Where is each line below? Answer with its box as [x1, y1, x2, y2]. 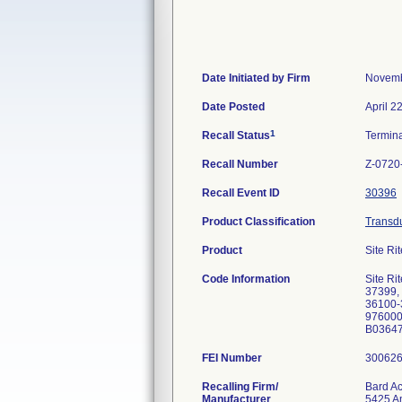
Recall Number [202, 158, 278, 170]
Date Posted [202, 100, 265, 113]
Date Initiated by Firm [202, 72, 310, 84]
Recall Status [202, 129, 270, 142]
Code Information [202, 273, 290, 285]
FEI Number [202, 352, 262, 364]
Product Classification [202, 215, 315, 228]
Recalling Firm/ [202, 380, 278, 393]
